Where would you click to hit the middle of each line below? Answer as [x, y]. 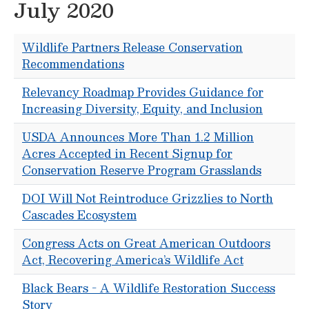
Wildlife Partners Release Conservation [132, 47]
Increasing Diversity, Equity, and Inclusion [142, 109]
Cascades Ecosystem [79, 215]
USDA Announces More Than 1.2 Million [138, 137]
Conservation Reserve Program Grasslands [142, 170]
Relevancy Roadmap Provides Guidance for [143, 92]
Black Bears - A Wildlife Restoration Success [149, 288]
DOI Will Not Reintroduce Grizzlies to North [148, 198]
